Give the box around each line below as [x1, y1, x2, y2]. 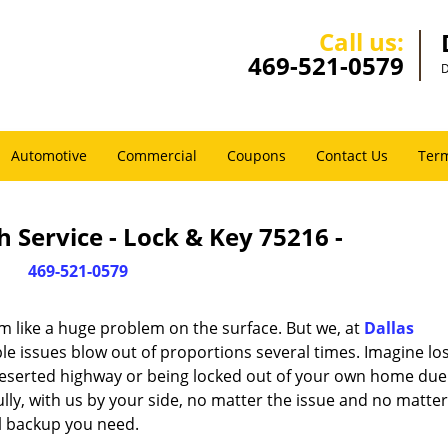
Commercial [117, 146, 197, 165]
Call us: [319, 25, 404, 58]
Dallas [364, 317, 414, 339]
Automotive [11, 146, 87, 165]
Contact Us [316, 146, 388, 165]
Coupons [227, 146, 286, 165]
